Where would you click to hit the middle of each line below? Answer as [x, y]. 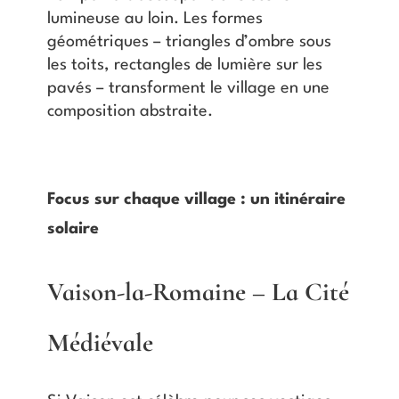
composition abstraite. [130, 111]
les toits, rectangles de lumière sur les [184, 65]
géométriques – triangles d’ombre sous [189, 41]
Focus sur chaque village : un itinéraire [196, 199]
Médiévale [100, 342]
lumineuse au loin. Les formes [155, 18]
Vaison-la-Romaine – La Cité [198, 291]
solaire [73, 228]
